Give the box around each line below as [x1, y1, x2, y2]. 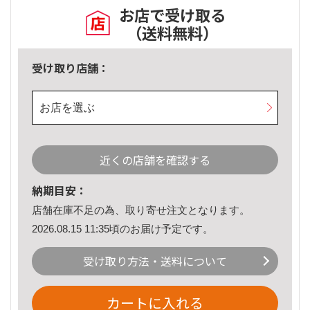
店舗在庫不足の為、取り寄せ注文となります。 [32, 204, 250, 217]
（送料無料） [127, 21, 218, 44]
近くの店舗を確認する [100, 152, 210, 169]
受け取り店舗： [32, 60, 109, 77]
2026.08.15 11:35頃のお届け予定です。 [32, 222, 213, 235]
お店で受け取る [119, 3, 226, 26]
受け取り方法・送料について [83, 253, 227, 270]
